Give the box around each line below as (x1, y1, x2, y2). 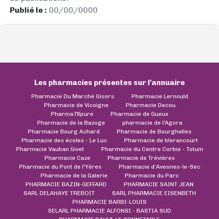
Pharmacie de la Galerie (40, 172, 108, 179)
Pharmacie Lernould (131, 92, 188, 100)
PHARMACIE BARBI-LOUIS (72, 198, 147, 205)
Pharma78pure (51, 110, 93, 117)
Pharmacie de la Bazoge (37, 119, 105, 126)
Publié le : (10, 5, 47, 15)
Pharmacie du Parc (124, 172, 179, 179)
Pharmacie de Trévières (107, 154, 175, 161)
